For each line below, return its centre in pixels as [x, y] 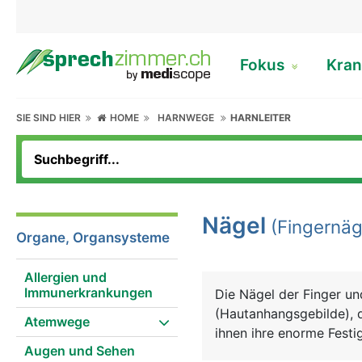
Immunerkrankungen [88, 293]
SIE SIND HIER [51, 118]
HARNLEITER [261, 118]
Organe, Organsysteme [93, 238]
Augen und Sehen [80, 351]
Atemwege [57, 322]
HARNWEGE [186, 118]
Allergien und [65, 277]
